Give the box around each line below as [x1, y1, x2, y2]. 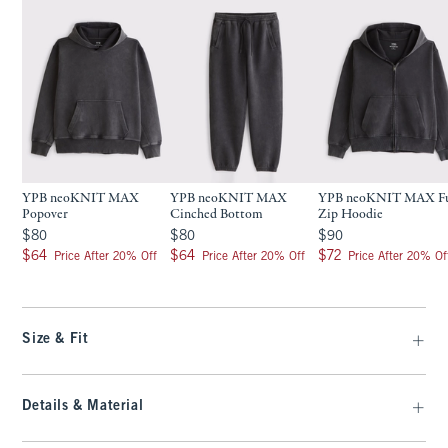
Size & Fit [22, 333, 89, 346]
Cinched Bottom [170, 205, 264, 224]
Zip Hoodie [318, 205, 384, 224]
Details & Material [22, 400, 144, 413]
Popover [22, 205, 69, 224]
